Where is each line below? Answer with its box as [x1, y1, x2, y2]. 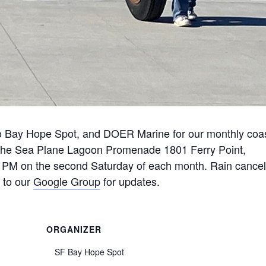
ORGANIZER [46, 223, 102, 235]
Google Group [33, 173, 101, 189]
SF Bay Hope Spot [55, 245, 125, 258]
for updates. [100, 173, 160, 189]
